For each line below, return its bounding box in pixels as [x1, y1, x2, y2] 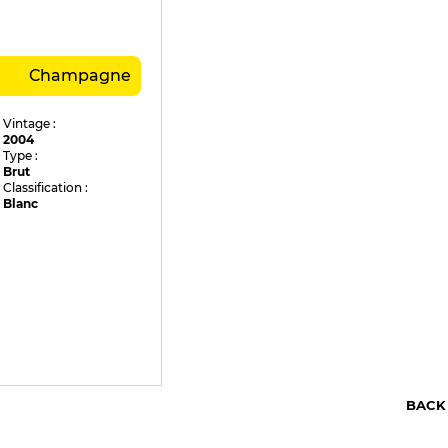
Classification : [3, 180, 89, 196]
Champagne [29, 66, 131, 86]
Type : [3, 148, 39, 164]
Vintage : [3, 116, 57, 132]
